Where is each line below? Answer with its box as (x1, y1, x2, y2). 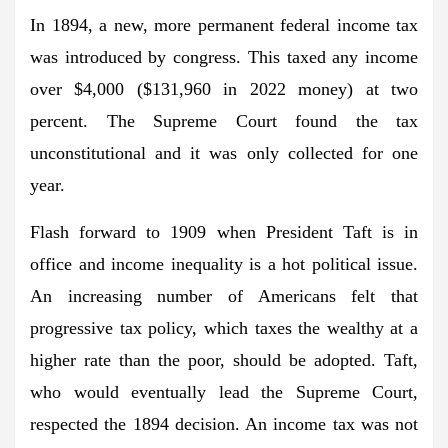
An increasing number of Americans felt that (30, 285, 418, 306)
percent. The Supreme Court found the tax (30, 110, 418, 131)
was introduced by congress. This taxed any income (30, 46, 418, 67)
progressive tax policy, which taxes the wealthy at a (30, 317, 418, 338)
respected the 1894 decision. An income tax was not (30, 413, 418, 434)
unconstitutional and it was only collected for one (30, 142, 418, 163)
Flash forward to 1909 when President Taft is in (30, 221, 418, 242)
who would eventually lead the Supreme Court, (30, 381, 418, 402)
